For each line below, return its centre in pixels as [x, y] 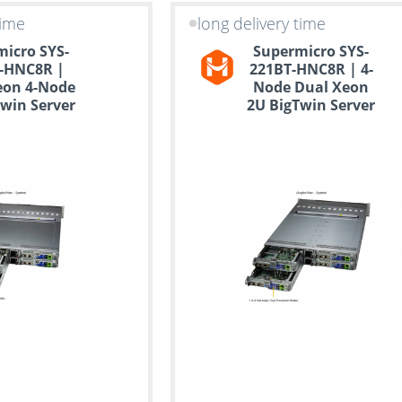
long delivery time [262, 23]
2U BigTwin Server [311, 105]
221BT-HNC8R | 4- [311, 70]
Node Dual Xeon [311, 87]
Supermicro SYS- [311, 52]
